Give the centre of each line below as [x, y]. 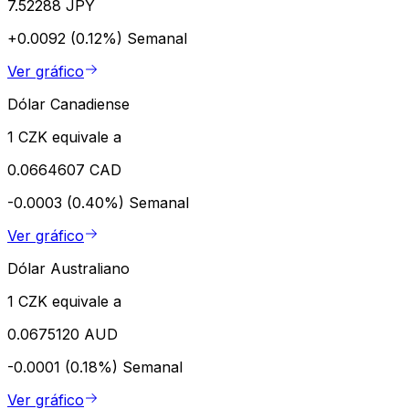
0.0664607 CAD [64, 169]
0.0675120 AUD [63, 334]
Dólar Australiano [68, 268]
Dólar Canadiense [68, 104]
